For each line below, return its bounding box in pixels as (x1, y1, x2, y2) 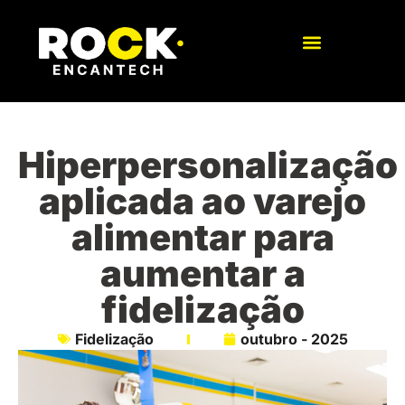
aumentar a (99, 251, 306, 297)
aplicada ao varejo (39, 179, 366, 224)
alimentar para (71, 215, 334, 260)
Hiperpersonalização (18, 143, 398, 188)
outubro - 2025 (240, 330, 348, 349)
